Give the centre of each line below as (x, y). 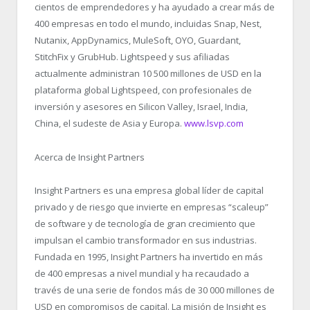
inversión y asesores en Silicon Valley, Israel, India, (141, 107)
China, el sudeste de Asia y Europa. (109, 124)
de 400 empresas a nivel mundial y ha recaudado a (142, 273)
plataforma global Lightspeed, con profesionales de (143, 90)
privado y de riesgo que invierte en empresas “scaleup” (152, 207)
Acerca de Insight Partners (90, 157)
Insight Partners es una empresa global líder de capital (149, 190)
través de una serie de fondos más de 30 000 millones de (155, 290)
